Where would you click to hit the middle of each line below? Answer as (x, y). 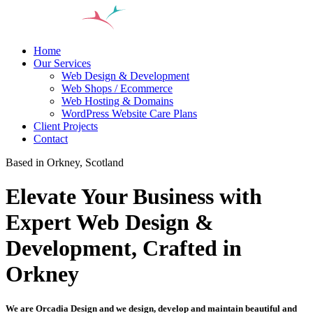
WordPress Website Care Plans (129, 114)
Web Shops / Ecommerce (117, 88)
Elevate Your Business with (134, 197)
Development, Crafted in (124, 248)
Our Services (62, 63)
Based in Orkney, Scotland (65, 162)
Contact (51, 139)
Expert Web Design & (110, 223)
